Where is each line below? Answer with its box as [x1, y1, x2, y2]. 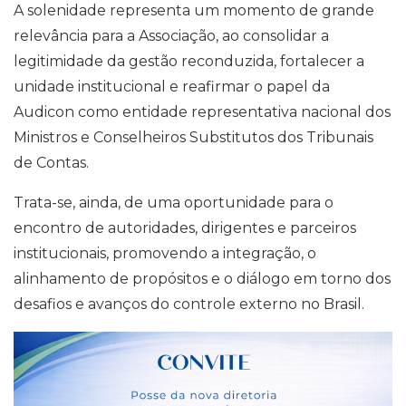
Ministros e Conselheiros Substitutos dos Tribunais [14, 129, 373, 146]
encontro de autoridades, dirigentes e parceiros [14, 219, 356, 237]
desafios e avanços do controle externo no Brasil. [14, 295, 364, 313]
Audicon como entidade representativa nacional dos [14, 103, 391, 121]
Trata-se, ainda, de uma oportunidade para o [14, 194, 333, 211]
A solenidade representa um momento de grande [14, 2, 374, 19]
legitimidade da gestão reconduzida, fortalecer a [14, 53, 364, 70]
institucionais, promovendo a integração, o [14, 245, 316, 262]
